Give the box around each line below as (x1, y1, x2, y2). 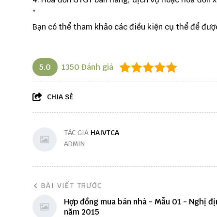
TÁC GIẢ (64, 128, 91, 137)
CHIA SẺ (47, 93, 73, 101)
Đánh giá (79, 62, 113, 72)
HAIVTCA (91, 128, 119, 137)
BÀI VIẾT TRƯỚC (41, 181, 102, 190)
